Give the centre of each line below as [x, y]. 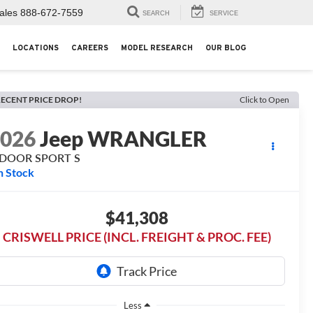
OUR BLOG [226, 48]
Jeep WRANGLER [124, 139]
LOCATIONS [36, 48]
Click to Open [264, 100]
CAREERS [90, 48]
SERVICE [224, 14]
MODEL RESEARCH [157, 48]
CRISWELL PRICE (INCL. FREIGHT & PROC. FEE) [137, 237]
